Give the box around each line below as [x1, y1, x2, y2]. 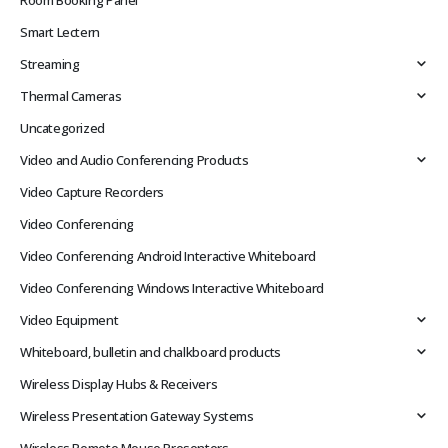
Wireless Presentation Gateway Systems [20, 407, 254, 426]
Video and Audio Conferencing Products [20, 151, 249, 170]
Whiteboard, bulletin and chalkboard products [20, 343, 281, 362]
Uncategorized [20, 119, 105, 138]
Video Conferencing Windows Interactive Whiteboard [20, 279, 324, 298]
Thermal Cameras [20, 87, 122, 106]
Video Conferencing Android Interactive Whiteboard [20, 247, 316, 266]
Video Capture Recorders [20, 183, 165, 202]
